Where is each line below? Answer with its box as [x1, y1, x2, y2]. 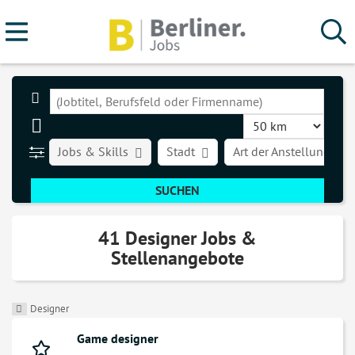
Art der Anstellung [233, 143, 331, 159]
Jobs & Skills [58, 143, 129, 159]
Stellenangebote [111, 246, 244, 271]
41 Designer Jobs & [98, 226, 257, 251]
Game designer [77, 330, 158, 347]
